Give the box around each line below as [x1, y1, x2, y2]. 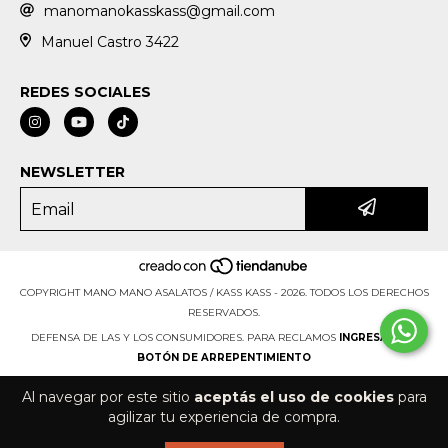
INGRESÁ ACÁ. [338, 330, 418, 344]
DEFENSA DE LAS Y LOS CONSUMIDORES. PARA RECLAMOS [30, 330, 336, 344]
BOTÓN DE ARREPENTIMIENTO [137, 350, 311, 364]
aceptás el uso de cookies [193, 388, 394, 406]
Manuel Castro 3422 [40, 32, 179, 51]
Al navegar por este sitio [21, 388, 194, 406]
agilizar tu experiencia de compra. [108, 408, 340, 426]
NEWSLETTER [20, 163, 125, 182]
